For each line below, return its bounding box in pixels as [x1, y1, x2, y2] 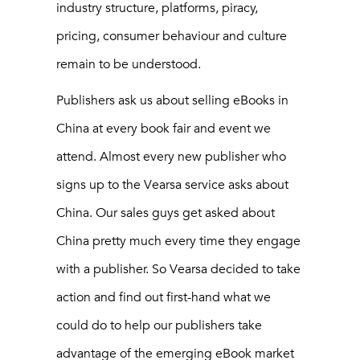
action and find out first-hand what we [56, 289, 271, 306]
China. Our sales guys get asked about [56, 205, 275, 222]
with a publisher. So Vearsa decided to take [56, 261, 301, 278]
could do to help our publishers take [56, 317, 262, 334]
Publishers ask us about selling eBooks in [56, 92, 288, 109]
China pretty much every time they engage [56, 233, 301, 250]
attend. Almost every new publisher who [56, 149, 286, 166]
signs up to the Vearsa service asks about [56, 177, 288, 194]
